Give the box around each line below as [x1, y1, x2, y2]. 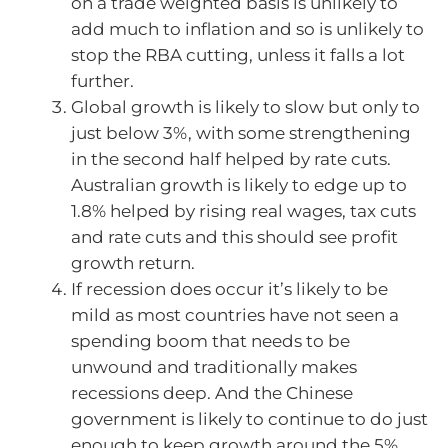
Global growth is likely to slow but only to [71, 97, 420, 118]
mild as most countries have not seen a [71, 305, 399, 326]
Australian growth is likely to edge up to [71, 175, 407, 196]
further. [71, 71, 134, 92]
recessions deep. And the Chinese [71, 383, 353, 404]
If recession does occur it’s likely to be [71, 279, 388, 300]
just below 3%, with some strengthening [71, 123, 411, 144]
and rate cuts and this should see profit [71, 227, 398, 248]
